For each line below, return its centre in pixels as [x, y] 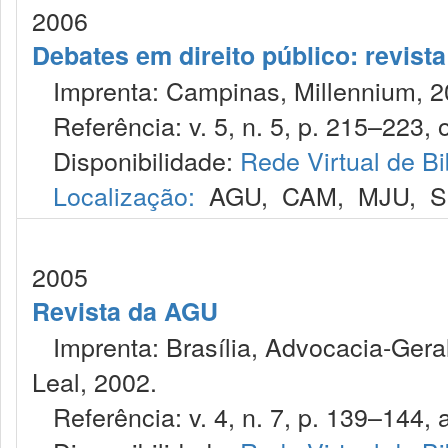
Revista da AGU [125, 311]
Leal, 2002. [94, 381]
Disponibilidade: [136, 160]
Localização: [124, 195]
